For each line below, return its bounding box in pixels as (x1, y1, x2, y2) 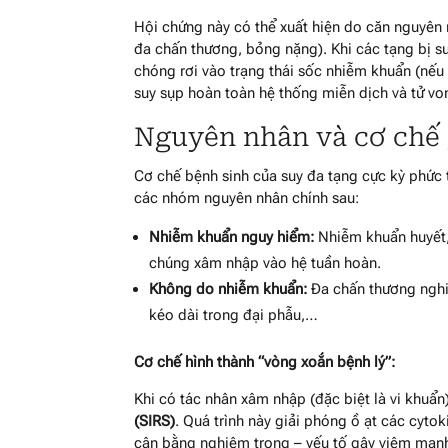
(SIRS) (134, 411, 176, 430)
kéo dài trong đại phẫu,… (149, 305, 319, 324)
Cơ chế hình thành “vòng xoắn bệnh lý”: (134, 352, 396, 371)
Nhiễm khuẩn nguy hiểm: (149, 227, 315, 246)
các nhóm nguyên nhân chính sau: (134, 188, 360, 207)
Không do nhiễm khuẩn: (149, 279, 308, 298)
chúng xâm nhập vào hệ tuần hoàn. (149, 253, 382, 272)
